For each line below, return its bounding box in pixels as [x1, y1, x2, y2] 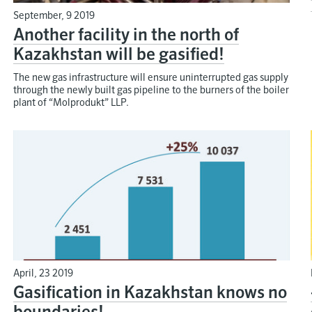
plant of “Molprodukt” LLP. [13, 98, 130, 109]
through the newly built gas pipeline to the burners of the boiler [13, 86, 290, 96]
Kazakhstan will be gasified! [13, 47, 225, 64]
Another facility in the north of [13, 27, 240, 45]
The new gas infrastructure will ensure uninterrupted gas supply [13, 73, 289, 84]
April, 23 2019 [13, 268, 74, 279]
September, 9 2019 [13, 11, 95, 22]
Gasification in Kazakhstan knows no [13, 284, 288, 302]
